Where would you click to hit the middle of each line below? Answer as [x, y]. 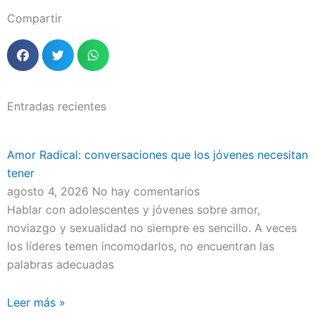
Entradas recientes [57, 106]
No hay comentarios [146, 191]
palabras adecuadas [60, 264]
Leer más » [36, 302]
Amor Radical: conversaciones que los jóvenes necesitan [157, 154]
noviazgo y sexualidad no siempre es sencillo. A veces [152, 227]
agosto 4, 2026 [50, 191]
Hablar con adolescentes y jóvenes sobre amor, [134, 209]
